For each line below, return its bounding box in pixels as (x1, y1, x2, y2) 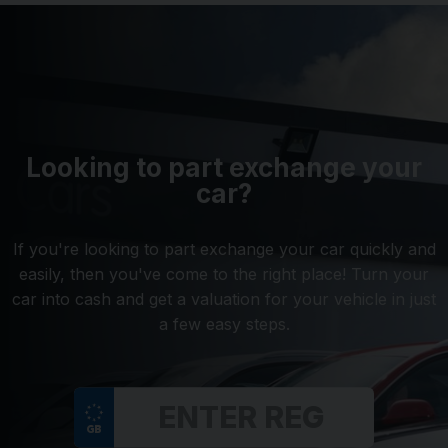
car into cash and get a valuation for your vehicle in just (12, 289, 436, 310)
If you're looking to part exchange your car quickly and (12, 239, 436, 260)
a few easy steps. (158, 314, 290, 335)
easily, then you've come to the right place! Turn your (19, 264, 429, 285)
